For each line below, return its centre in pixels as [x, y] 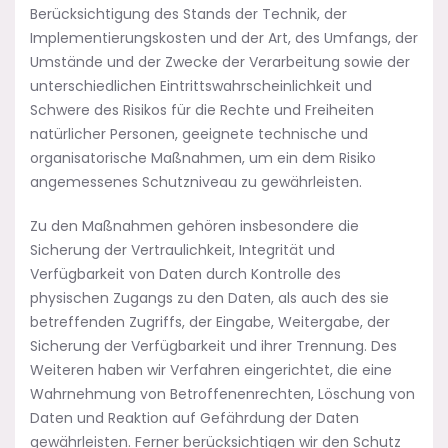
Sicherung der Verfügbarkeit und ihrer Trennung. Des [213, 346]
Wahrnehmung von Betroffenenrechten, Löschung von [222, 394]
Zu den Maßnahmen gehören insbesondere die [194, 226]
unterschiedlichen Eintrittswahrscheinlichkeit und [201, 86]
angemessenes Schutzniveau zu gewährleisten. [196, 182]
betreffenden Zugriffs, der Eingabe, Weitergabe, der [210, 322]
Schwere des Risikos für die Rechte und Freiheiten [202, 110]
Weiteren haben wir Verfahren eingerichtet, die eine [211, 370]
